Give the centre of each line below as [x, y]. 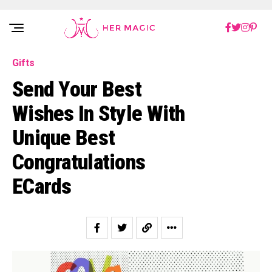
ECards [42, 186]
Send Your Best [77, 89]
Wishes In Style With [99, 114]
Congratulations [79, 162]
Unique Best [64, 138]
